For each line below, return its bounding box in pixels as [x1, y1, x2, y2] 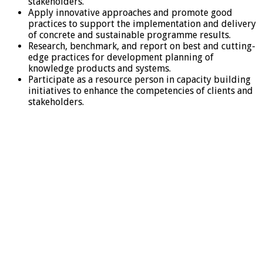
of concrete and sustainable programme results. [28, 29, 231, 41]
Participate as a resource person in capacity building [28, 73, 251, 85]
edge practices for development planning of [28, 51, 214, 63]
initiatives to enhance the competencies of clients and [28, 85, 253, 96]
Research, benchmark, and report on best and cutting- [28, 40, 255, 52]
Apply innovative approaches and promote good [28, 6, 232, 18]
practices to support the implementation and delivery [28, 18, 256, 29]
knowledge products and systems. [28, 62, 171, 74]
